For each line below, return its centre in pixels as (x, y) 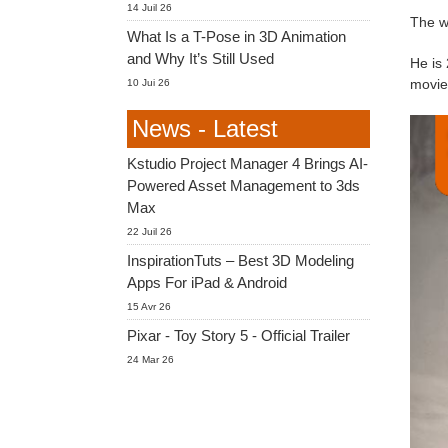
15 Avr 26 (149, 306)
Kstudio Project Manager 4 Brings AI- (247, 163)
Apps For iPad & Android (207, 282)
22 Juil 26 (149, 231)
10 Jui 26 (148, 82)
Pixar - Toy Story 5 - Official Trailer (238, 335)
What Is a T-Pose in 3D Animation (236, 36)
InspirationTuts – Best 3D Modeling (240, 260)
